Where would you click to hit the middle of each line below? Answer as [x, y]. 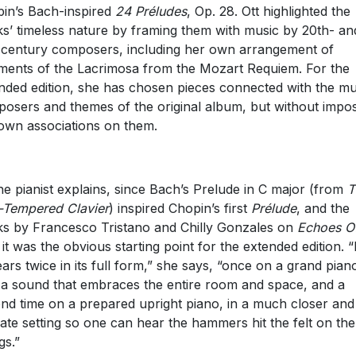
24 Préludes [151, 11]
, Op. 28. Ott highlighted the [268, 11]
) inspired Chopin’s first [180, 208]
